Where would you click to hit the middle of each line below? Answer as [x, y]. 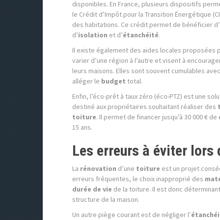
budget [113, 81]
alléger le [87, 81]
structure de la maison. [106, 200]
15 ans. [82, 127]
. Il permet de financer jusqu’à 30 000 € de [157, 117]
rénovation [98, 169]
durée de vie [92, 189]
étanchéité [141, 35]
